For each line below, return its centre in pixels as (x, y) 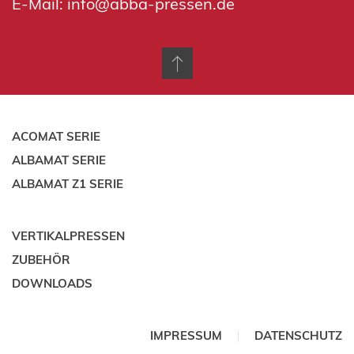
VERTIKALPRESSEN (68, 236)
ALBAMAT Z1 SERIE (68, 184)
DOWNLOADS (52, 284)
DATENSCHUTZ (298, 336)
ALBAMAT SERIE (59, 160)
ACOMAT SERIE (56, 137)
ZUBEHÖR (41, 260)
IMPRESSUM (186, 336)
